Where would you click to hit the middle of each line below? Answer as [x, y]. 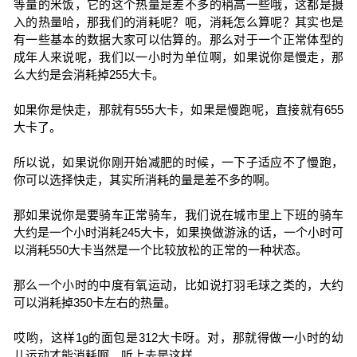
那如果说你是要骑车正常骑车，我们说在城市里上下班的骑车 [178, 215]
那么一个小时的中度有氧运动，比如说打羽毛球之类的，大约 [178, 285]
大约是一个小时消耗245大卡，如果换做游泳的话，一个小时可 [178, 232]
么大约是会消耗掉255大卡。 [88, 75]
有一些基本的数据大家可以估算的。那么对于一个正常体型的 [178, 39]
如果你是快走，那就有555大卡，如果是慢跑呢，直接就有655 [178, 110]
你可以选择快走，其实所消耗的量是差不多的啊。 [145, 180]
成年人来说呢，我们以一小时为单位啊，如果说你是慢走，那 [178, 57]
